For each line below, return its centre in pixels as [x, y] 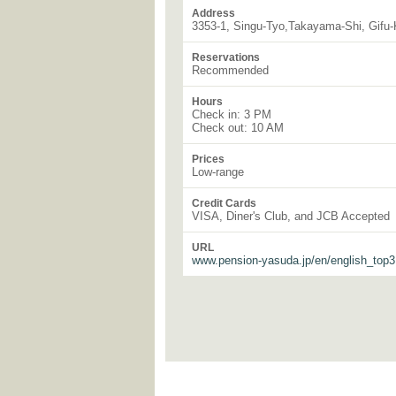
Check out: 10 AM [238, 128]
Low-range [218, 172]
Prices [208, 159]
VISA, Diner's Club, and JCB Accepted [291, 216]
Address [213, 13]
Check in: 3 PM [232, 114]
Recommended [230, 70]
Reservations [226, 57]
